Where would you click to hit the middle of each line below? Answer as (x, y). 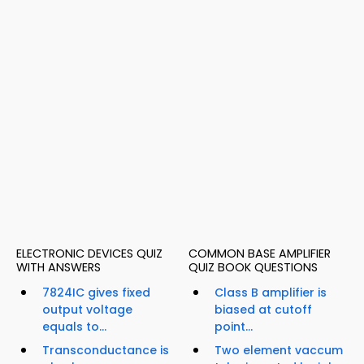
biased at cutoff (263, 309)
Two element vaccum (279, 350)
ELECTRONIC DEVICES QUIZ (89, 253)
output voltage (87, 309)
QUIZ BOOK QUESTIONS (253, 267)
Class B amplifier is (271, 292)
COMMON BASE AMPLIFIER (260, 253)
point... (234, 326)
